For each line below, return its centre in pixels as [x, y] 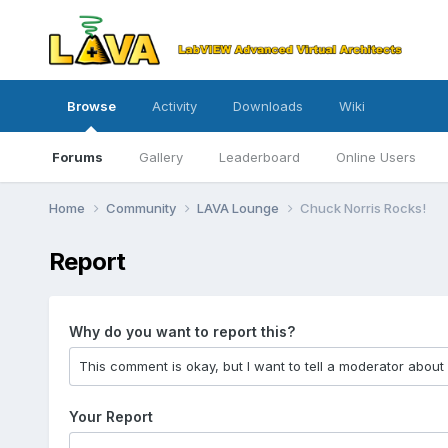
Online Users [375, 157]
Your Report [110, 416]
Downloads [267, 106]
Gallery [160, 157]
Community [142, 207]
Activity [174, 106]
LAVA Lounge [239, 207]
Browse [91, 106]
